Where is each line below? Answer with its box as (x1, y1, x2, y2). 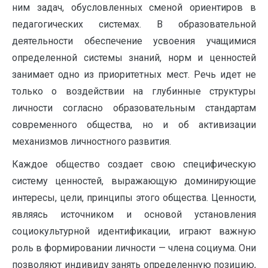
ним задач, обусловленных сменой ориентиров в (12, 2, 256, 13)
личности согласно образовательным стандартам (12, 102, 256, 114)
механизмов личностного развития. (12, 136, 171, 147)
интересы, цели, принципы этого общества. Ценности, (12, 192, 256, 203)
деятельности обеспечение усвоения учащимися (12, 35, 256, 47)
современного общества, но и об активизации (12, 119, 256, 130)
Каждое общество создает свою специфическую (12, 159, 256, 170)
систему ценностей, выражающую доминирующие (12, 175, 256, 187)
